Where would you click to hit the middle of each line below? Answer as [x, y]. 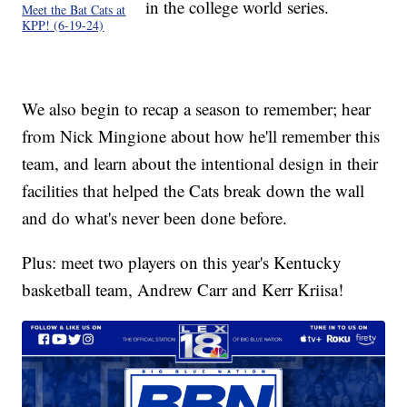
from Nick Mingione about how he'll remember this [201, 136]
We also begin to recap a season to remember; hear [197, 109]
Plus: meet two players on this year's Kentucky [182, 263]
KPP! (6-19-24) [63, 25]
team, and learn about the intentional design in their [200, 164]
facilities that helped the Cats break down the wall [194, 191]
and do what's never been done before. [155, 218]
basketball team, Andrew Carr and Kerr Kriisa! [183, 290]
